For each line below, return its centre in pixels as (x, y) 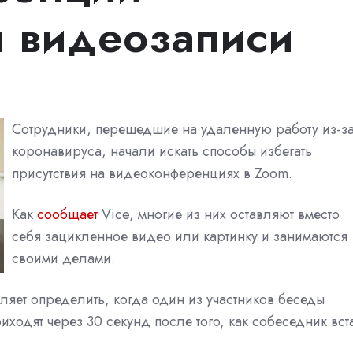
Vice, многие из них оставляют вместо (219, 214)
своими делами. (63, 258)
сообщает (67, 214)
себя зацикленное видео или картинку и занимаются (180, 236)
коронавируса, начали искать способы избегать (162, 151)
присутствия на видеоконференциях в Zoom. (152, 173)
